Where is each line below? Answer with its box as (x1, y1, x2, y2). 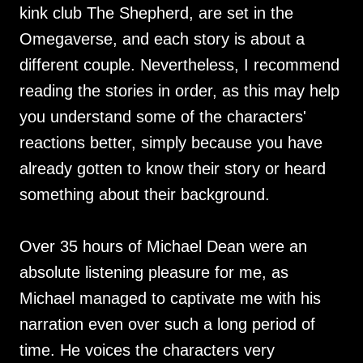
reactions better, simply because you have (19, 134, 322, 152)
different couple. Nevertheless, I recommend (19, 56, 340, 74)
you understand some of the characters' (19, 108, 306, 126)
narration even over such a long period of (19, 315, 315, 333)
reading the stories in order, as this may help (19, 82, 340, 100)
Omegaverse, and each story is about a (19, 30, 305, 48)
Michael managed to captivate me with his (19, 289, 321, 307)
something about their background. (19, 186, 270, 203)
